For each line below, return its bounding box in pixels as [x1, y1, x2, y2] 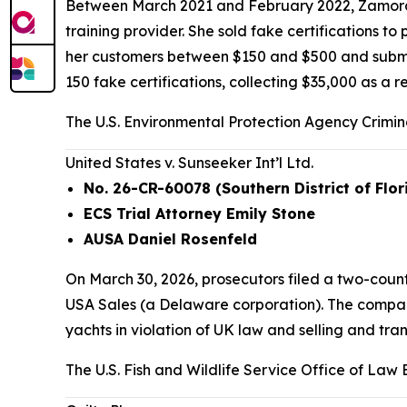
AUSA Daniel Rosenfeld [84, 230, 257, 248]
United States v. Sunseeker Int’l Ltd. [65, 154, 313, 172]
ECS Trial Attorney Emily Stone [84, 204, 315, 223]
